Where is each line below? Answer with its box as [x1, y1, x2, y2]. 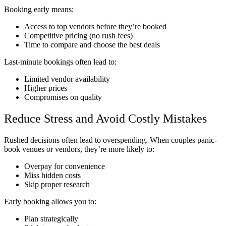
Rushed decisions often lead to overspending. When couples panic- [4, 135, 217, 144]
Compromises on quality [24, 92, 102, 101]
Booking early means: [4, 5, 74, 14]
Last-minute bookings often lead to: [4, 57, 117, 66]
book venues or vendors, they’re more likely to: [4, 144, 154, 153]
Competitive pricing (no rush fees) [24, 31, 133, 40]
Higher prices [24, 83, 67, 92]
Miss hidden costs [24, 171, 81, 180]
